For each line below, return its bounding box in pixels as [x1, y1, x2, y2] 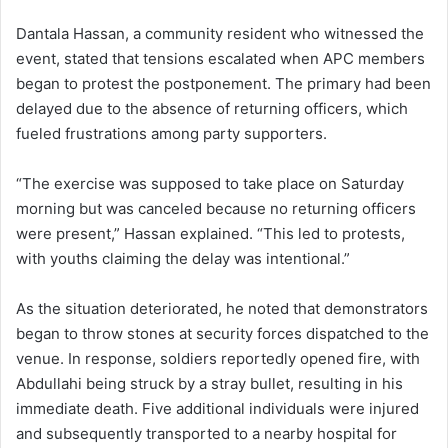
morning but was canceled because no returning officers [16, 199, 416, 218]
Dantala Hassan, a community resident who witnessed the [16, 24, 424, 43]
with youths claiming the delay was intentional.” [16, 249, 350, 268]
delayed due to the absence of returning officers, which [16, 99, 408, 118]
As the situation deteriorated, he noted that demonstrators [16, 299, 428, 318]
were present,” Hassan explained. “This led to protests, [16, 224, 405, 243]
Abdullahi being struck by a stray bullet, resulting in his [16, 374, 403, 393]
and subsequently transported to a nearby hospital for [16, 424, 397, 443]
